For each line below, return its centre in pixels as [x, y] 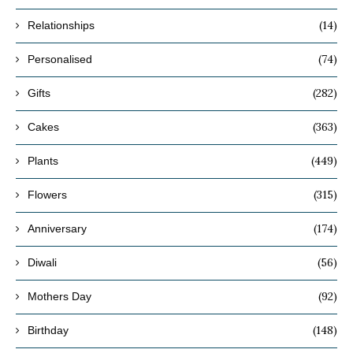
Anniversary [57, 229]
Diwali [42, 263]
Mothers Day [59, 297]
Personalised [60, 59]
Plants [43, 161]
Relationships [61, 26]
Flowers [47, 195]
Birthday [48, 331]
